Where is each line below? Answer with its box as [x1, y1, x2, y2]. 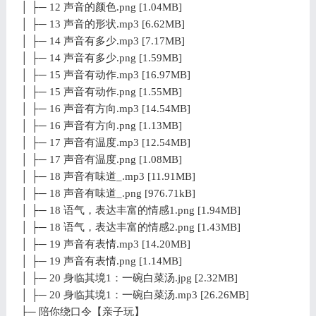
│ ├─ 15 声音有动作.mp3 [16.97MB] [20, 68, 190, 80]
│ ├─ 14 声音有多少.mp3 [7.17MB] [20, 35, 185, 47]
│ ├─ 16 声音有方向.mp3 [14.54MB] [20, 102, 190, 114]
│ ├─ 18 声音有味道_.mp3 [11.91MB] [20, 170, 195, 182]
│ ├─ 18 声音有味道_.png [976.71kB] [20, 187, 195, 199]
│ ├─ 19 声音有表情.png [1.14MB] [20, 255, 182, 267]
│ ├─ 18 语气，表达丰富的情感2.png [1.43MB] [20, 221, 241, 233]
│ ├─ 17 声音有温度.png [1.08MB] [20, 153, 182, 165]
